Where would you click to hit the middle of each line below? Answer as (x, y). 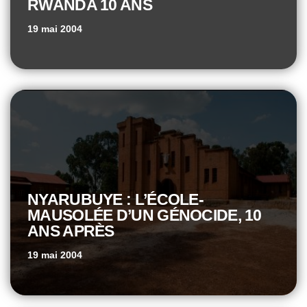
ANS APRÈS (71, 231)
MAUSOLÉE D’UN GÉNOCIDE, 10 (145, 215)
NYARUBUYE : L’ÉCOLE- (116, 199)
